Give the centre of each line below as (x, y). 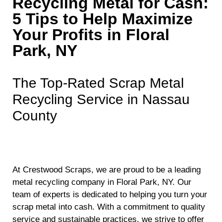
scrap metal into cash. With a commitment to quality (109, 207)
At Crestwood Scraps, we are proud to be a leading (107, 170)
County (37, 115)
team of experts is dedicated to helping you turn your (110, 195)
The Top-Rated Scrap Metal (98, 83)
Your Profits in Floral (91, 34)
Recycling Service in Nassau (101, 99)
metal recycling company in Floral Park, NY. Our (102, 182)
